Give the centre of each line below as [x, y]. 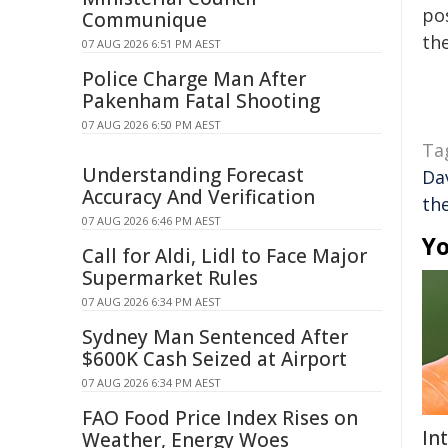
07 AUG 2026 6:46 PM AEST [151, 220]
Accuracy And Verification [198, 197]
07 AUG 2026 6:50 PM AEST [151, 124]
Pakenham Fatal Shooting [201, 101]
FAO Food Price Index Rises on [220, 418]
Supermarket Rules [170, 278]
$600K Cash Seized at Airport [214, 359]
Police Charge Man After [194, 79]
